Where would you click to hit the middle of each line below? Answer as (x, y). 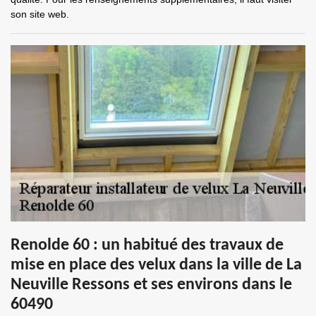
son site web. (40, 14)
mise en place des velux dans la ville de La (156, 265)
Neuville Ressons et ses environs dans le (151, 285)
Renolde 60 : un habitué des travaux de (147, 245)
